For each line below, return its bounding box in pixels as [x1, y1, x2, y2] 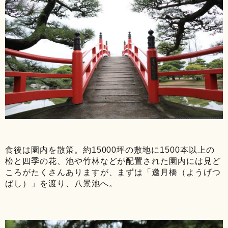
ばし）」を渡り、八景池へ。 [5, 179, 118, 188]
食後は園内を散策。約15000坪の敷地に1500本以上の [5, 146, 215, 155]
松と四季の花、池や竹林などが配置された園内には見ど [5, 157, 221, 166]
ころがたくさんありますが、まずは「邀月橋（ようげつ [5, 168, 221, 177]
